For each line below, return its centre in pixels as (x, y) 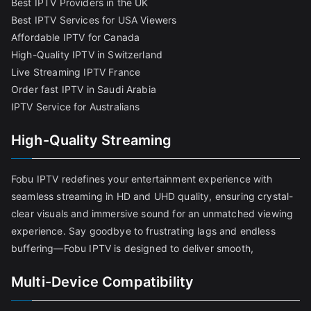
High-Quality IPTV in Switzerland (87, 55)
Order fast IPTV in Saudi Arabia (84, 90)
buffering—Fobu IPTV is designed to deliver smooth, (133, 249)
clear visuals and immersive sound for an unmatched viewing (152, 214)
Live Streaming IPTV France (76, 72)
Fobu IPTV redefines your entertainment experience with (142, 179)
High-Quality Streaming (92, 141)
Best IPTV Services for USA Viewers (94, 20)
